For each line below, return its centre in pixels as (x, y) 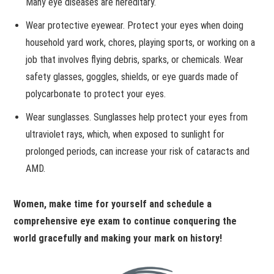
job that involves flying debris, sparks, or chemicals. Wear (135, 59)
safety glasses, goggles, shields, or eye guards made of (132, 76)
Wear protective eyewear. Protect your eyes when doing (135, 25)
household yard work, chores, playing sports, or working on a (141, 42)
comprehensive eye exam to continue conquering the (125, 221)
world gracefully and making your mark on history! (118, 238)
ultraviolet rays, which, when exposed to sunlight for (125, 134)
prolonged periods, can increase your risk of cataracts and (138, 151)
